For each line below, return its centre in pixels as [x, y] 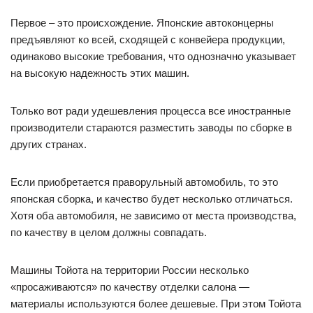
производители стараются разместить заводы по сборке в [151, 127]
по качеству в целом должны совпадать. [109, 232]
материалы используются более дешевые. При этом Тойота [156, 303]
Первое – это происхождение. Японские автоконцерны [142, 22]
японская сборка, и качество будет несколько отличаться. [152, 198]
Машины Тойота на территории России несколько [130, 270]
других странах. [49, 144]
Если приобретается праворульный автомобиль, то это [144, 182]
